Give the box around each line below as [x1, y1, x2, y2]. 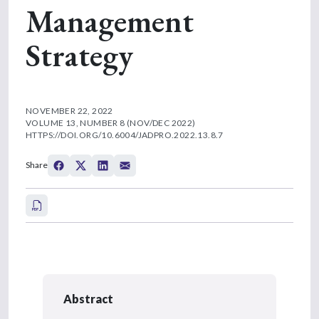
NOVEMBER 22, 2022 [26, 105, 113, 116]
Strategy [26, 34, 133, 75]
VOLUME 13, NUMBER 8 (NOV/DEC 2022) [26, 117, 196, 128]
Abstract [63, 291, 113, 305]
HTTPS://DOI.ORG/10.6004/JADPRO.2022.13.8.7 [26, 129, 224, 140]
